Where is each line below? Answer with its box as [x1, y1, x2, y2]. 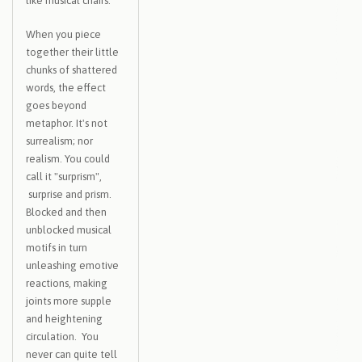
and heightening [26, 312, 103, 325]
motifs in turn [26, 241, 87, 254]
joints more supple [26, 294, 112, 307]
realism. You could [26, 152, 110, 165]
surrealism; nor [26, 134, 93, 147]
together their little [26, 45, 119, 58]
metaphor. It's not [26, 116, 107, 129]
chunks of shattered [26, 63, 117, 76]
